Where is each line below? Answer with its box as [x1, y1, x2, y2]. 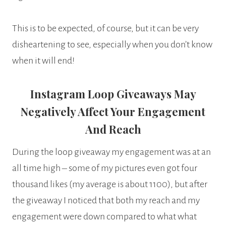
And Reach [85, 121, 141, 137]
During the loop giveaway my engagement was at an [12, 146, 211, 157]
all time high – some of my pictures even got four [12, 162, 197, 173]
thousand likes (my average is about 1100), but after [12, 179, 207, 189]
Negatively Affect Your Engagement [21, 103, 205, 119]
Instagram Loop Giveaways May [30, 86, 196, 101]
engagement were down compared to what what [12, 211, 197, 221]
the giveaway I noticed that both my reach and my [12, 195, 200, 205]
